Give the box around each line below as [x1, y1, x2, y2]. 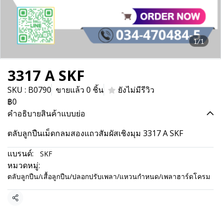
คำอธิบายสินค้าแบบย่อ [7, 108, 85, 119]
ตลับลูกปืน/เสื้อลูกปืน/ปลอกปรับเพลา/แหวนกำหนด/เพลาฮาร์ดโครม [7, 172, 210, 181]
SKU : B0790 [7, 84, 51, 95]
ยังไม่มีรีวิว [118, 84, 154, 95]
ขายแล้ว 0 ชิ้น [56, 84, 104, 95]
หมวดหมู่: [7, 160, 40, 171]
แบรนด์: [7, 148, 34, 159]
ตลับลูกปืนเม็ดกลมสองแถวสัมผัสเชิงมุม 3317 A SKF [7, 128, 183, 139]
